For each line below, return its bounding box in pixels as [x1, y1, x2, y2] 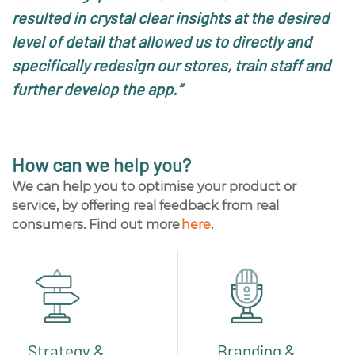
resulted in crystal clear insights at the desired [12, 7, 329, 27]
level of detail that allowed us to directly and [12, 31, 311, 51]
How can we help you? [12, 152, 191, 176]
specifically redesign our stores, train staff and [12, 55, 330, 74]
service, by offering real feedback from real [12, 197, 279, 213]
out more [117, 216, 181, 232]
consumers [12, 216, 83, 232]
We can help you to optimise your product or [12, 178, 296, 194]
